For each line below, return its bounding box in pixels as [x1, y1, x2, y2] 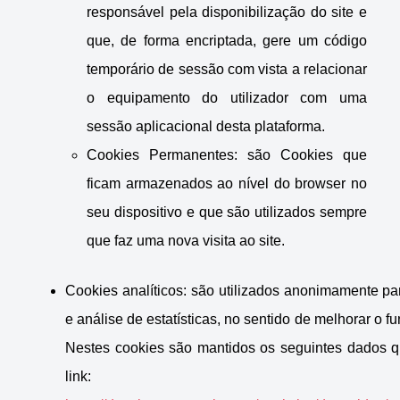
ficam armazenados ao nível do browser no [87, 176, 367, 192]
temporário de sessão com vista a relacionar [87, 62, 367, 78]
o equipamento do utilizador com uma [87, 90, 367, 106]
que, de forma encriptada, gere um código [87, 33, 367, 49]
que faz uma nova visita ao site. [87, 233, 285, 249]
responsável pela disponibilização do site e [87, 4, 367, 21]
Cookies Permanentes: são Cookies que [87, 147, 367, 163]
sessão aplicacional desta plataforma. [87, 119, 325, 135]
